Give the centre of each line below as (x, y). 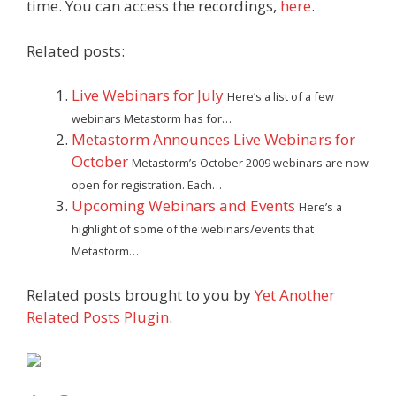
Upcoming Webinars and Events (183, 206)
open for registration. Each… (147, 185)
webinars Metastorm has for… (152, 118)
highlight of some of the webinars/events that (193, 229)
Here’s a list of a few (281, 96)
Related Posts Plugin (98, 316)
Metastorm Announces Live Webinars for (213, 139)
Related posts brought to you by (141, 294)
